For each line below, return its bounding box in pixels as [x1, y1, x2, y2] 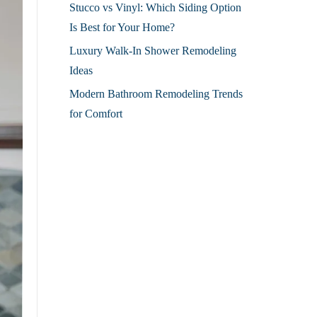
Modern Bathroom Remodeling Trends [69, 87, 243, 100]
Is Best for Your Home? [69, 21, 175, 33]
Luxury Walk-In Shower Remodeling [69, 44, 236, 57]
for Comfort [69, 107, 122, 120]
